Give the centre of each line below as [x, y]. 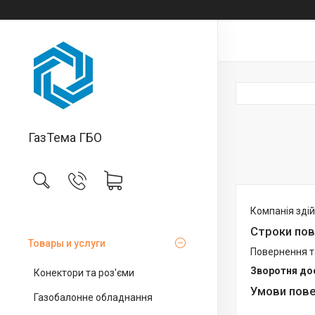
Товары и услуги [67, 243]
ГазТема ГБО [65, 137]
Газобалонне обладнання [93, 297]
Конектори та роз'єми [84, 273]
